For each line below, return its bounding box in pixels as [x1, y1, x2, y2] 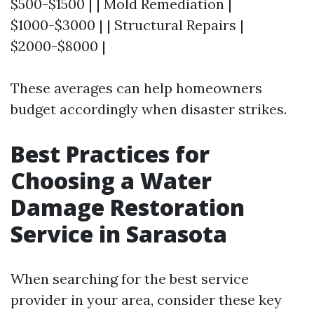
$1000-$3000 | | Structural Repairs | [11, 15, 244, 34]
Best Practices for [11, 138, 210, 169]
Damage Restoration [11, 191, 245, 222]
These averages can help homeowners [11, 78, 262, 97]
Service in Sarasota [11, 218, 227, 249]
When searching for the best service [11, 269, 249, 287]
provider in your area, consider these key [11, 290, 282, 308]
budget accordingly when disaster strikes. [11, 100, 287, 118]
